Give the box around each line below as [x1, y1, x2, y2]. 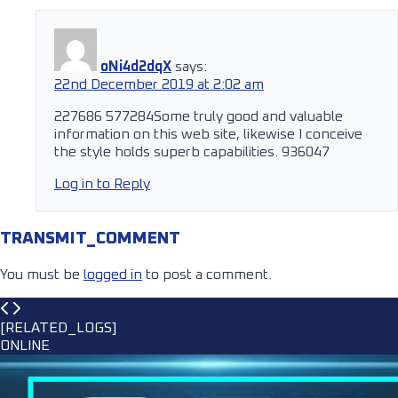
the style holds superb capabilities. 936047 [54, 144, 330, 159]
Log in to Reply [54, 176, 150, 191]
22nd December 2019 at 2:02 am [54, 76, 264, 92]
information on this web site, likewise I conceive [54, 126, 362, 141]
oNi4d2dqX [100, 59, 171, 74]
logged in [84, 267, 142, 283]
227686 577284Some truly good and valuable [54, 108, 343, 123]
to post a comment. [142, 267, 272, 283]
